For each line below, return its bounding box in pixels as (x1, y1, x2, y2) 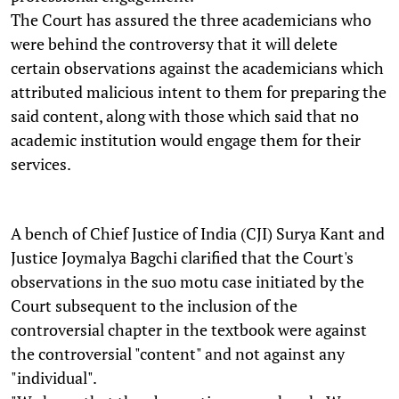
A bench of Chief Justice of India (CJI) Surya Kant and (11, 222, 385, 244)
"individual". (11, 366, 97, 388)
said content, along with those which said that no (11, 104, 359, 126)
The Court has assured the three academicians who (11, 8, 371, 30)
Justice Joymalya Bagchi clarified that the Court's (11, 246, 354, 268)
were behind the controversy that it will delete (11, 32, 338, 54)
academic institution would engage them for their (11, 128, 361, 151)
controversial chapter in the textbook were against (11, 318, 367, 340)
